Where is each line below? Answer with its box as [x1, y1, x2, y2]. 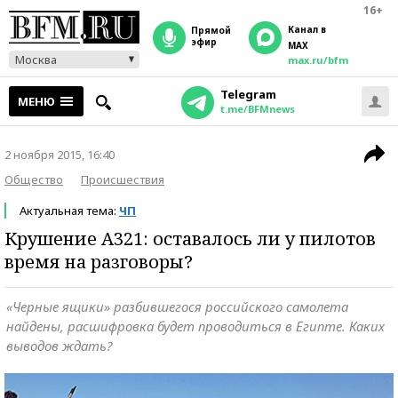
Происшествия [81, 171, 164, 187]
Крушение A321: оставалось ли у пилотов [4, 227, 376, 251]
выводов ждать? [6, 337, 112, 354]
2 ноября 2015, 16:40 [4, 147, 115, 163]
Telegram [219, 86, 276, 102]
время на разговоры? [4, 250, 193, 274]
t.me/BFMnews [219, 102, 295, 115]
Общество [4, 171, 63, 187]
